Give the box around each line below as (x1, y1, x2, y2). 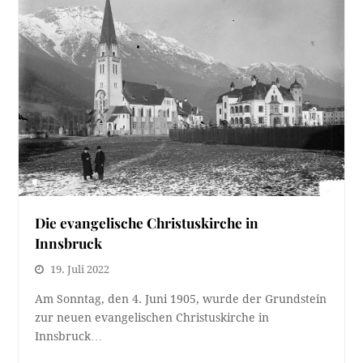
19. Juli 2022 (50, 263, 110, 276)
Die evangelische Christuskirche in (35, 213, 259, 233)
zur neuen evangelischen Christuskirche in (35, 311, 270, 325)
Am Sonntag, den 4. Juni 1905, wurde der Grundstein (35, 293, 327, 306)
